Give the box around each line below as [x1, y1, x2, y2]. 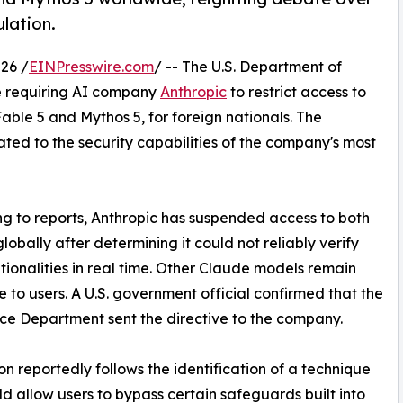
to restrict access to [227, 82, 366, 101]
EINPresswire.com [29, 57, 154, 76]
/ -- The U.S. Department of [154, 57, 342, 76]
